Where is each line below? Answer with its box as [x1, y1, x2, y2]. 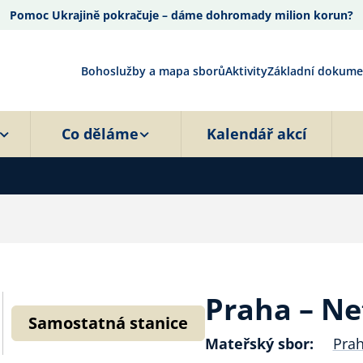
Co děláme [62, 124, 139, 143]
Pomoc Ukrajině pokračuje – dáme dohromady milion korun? [10, 7, 353, 23]
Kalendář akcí [206, 124, 307, 143]
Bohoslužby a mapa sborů [81, 62, 225, 79]
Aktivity [225, 62, 267, 79]
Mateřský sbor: [204, 334, 314, 353]
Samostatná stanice [28, 312, 188, 334]
